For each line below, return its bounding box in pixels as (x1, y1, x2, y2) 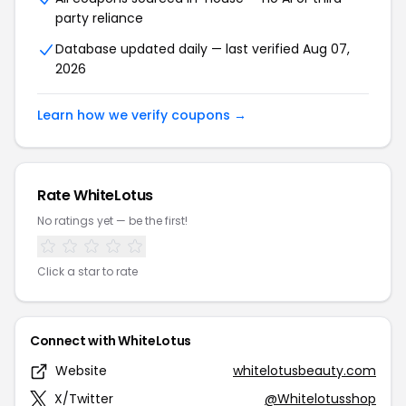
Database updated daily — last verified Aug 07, (55, 40, 350, 58)
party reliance (55, 9, 143, 27)
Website (55, 362, 107, 380)
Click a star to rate (37, 264, 138, 279)
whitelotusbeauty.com (233, 362, 376, 380)
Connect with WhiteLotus (30, 332, 191, 350)
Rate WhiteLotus (37, 185, 153, 206)
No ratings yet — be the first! (37, 213, 188, 228)
